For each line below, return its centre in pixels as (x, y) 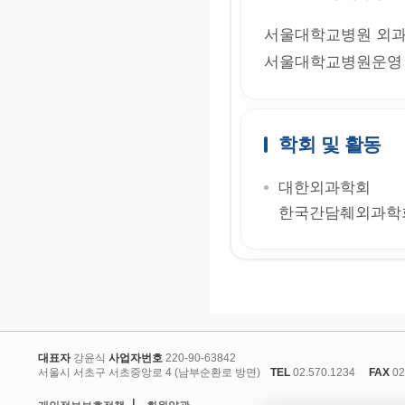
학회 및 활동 (330, 144)
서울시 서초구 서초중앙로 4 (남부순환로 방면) (149, 372)
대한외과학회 (325, 188)
